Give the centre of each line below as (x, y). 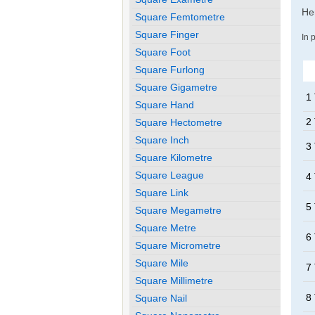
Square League (170, 175)
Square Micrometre (178, 245)
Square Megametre (179, 210)
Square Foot (163, 52)
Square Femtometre (180, 17)
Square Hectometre (179, 122)
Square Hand (165, 104)
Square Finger (167, 34)
